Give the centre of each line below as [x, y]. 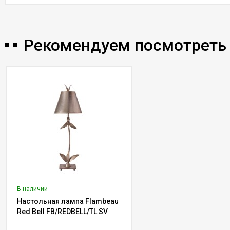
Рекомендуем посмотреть [125, 45]
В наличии [32, 189]
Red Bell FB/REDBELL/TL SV [62, 212]
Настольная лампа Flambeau [68, 201]
